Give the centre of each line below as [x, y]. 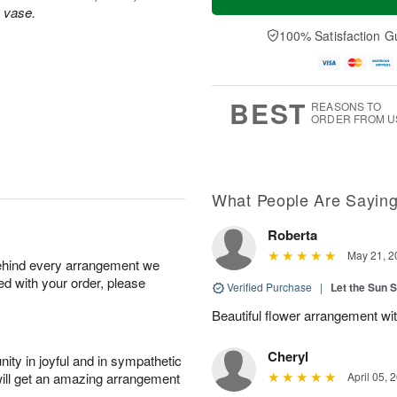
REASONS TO [346, 105]
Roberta [292, 234]
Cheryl [288, 356]
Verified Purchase [269, 286]
